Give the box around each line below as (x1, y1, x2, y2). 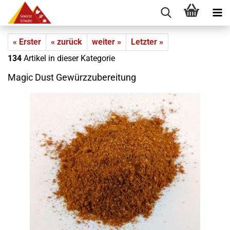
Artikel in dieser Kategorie (22, 53, 115, 63)
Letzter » (131, 37, 163, 47)
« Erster (13, 37, 41, 47)
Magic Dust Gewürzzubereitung (8, 72, 136, 83)
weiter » (92, 37, 121, 47)
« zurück (51, 37, 82, 47)
